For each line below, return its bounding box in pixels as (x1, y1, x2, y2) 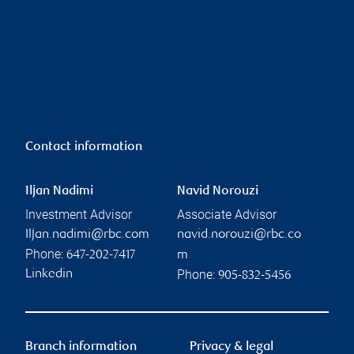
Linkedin (25, 267, 73, 281)
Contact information (25, 140, 142, 154)
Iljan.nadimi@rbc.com (25, 228, 149, 242)
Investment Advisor (25, 206, 132, 222)
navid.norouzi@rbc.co (177, 228, 301, 242)
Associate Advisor (177, 206, 277, 222)
